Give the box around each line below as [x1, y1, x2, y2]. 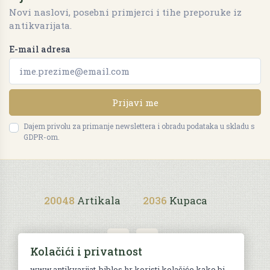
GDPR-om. [24, 131, 60, 142]
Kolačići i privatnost [30, 244, 142, 259]
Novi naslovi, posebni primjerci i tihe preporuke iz [9, 5, 242, 18]
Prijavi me [111, 96, 159, 108]
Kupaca [169, 193, 207, 207]
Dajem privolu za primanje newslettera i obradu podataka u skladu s [24, 121, 255, 131]
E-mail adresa [9, 43, 71, 55]
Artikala [77, 193, 121, 207]
